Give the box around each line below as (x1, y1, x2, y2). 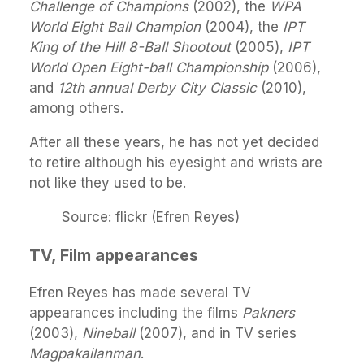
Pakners (242, 305, 295, 322)
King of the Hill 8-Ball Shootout (29, 38, 231, 55)
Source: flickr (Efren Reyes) (62, 208, 240, 225)
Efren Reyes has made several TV (29, 284, 251, 301)
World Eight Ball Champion (29, 18, 201, 35)
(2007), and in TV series (139, 325, 297, 342)
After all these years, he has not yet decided (29, 133, 319, 150)
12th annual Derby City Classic (58, 79, 257, 96)
